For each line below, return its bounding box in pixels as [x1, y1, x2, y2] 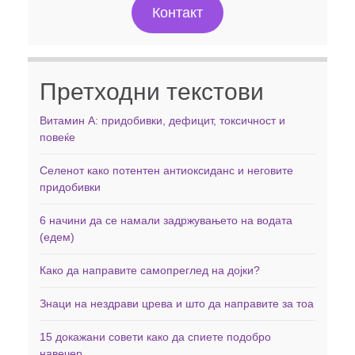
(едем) [40, 231, 74, 244]
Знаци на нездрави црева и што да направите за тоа [40, 297, 314, 311]
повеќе [40, 131, 75, 144]
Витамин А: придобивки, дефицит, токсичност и [40, 114, 285, 128]
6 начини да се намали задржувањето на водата [40, 214, 292, 227]
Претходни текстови [40, 78, 264, 105]
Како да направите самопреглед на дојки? [40, 264, 260, 277]
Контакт [152, 4, 203, 21]
